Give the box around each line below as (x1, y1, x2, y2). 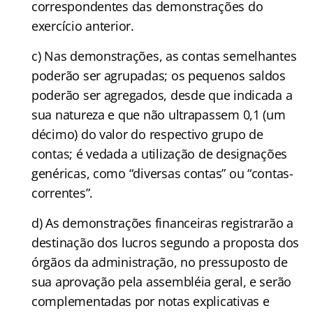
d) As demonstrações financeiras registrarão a (31, 214, 293, 231)
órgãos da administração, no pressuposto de (31, 253, 288, 270)
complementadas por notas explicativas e (31, 292, 270, 310)
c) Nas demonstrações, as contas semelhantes (31, 47, 297, 64)
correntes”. (31, 184, 94, 201)
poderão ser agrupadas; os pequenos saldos (31, 66, 286, 84)
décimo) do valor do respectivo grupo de (31, 125, 263, 143)
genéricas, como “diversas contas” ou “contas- (31, 164, 293, 182)
